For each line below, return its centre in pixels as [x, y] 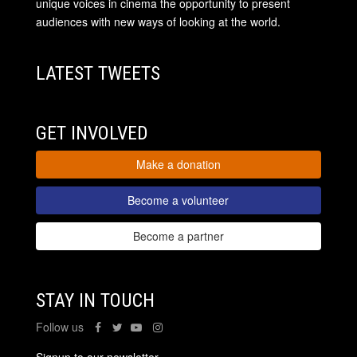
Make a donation [178, 165]
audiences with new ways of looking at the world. [158, 21]
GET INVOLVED [92, 133]
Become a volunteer [178, 200]
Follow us [61, 327]
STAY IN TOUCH [95, 301]
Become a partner [178, 236]
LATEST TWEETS [98, 73]
